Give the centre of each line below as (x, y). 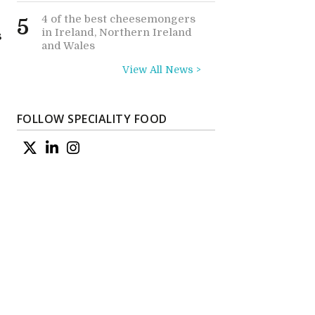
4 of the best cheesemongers (118, 19)
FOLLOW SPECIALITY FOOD (92, 119)
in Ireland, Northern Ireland (116, 32)
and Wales (68, 46)
